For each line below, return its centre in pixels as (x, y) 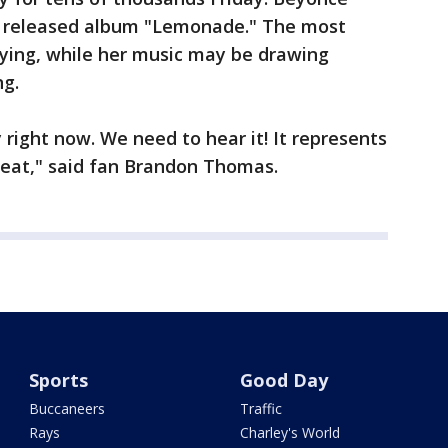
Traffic (260, 408)
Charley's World (289, 432)
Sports (59, 380)
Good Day (283, 380)
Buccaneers (67, 408)
